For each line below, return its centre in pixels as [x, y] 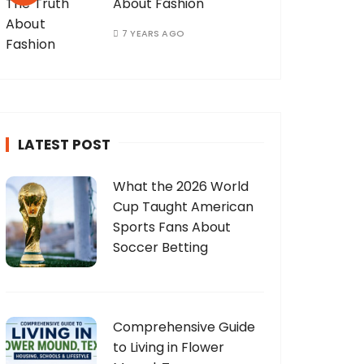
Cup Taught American [183, 207]
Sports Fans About [172, 227]
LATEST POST [64, 145]
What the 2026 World [181, 187]
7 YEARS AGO [153, 34]
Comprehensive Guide [184, 327]
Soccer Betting [160, 248]
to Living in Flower [169, 348]
